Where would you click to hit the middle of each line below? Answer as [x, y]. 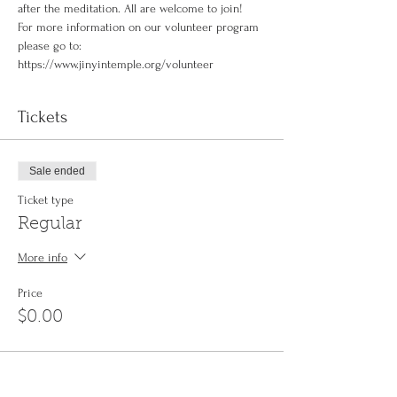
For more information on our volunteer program [140, 27]
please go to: [51, 46]
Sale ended [57, 171]
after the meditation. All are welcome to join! [130, 8]
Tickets [43, 117]
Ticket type [46, 200]
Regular [50, 224]
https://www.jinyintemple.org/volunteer [116, 64]
